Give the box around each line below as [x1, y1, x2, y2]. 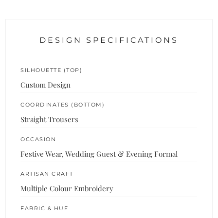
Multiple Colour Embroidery [20, 183, 114, 193]
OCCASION [20, 135, 56, 143]
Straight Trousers [20, 114, 79, 124]
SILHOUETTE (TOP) [20, 66, 83, 73]
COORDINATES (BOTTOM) [20, 101, 105, 108]
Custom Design [20, 79, 71, 90]
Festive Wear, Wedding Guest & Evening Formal [20, 148, 178, 159]
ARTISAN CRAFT [20, 170, 73, 177]
